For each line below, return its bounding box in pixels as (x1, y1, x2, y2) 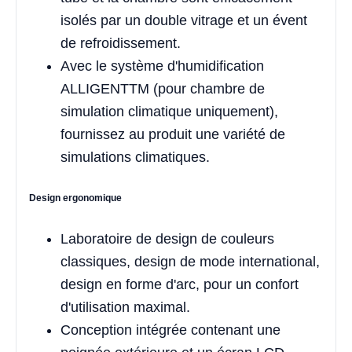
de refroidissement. (60, 35, 181, 52)
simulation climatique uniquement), (60, 104, 278, 120)
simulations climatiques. (60, 149, 210, 166)
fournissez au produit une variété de (60, 126, 285, 143)
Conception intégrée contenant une (60, 322, 280, 339)
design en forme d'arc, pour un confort (60, 277, 299, 293)
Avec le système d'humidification (60, 58, 264, 75)
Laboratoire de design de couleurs (60, 231, 274, 247)
